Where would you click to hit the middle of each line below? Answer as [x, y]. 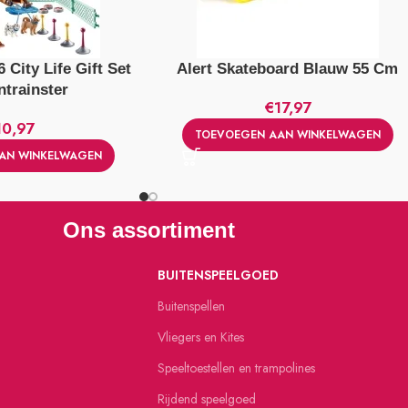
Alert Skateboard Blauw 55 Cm [288, 69]
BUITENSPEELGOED [218, 275]
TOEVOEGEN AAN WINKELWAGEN [287, 135]
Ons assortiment [148, 229]
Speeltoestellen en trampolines [236, 367]
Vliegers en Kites [201, 337]
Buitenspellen [191, 306]
